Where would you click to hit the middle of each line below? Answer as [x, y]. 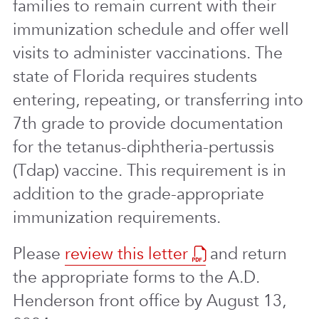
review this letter [126, 254]
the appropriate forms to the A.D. [136, 277]
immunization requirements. [117, 218]
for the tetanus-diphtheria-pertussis [143, 147]
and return [246, 254]
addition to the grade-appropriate [138, 194]
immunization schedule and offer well [151, 30]
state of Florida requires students [135, 77]
